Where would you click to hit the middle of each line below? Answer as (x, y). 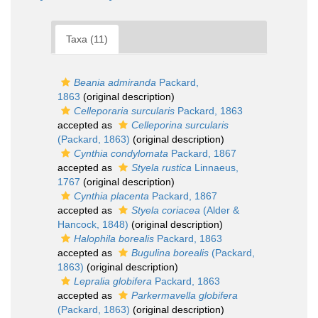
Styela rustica (161, 168)
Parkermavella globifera (185, 295)
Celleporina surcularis (180, 125)
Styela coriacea (166, 210)
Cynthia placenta (111, 196)
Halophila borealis (114, 238)
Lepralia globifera (113, 281)
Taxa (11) (87, 39)
